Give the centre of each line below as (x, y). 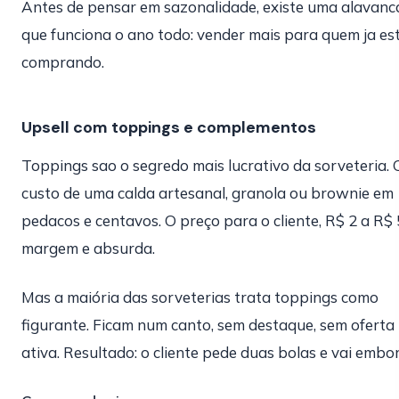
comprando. (63, 62)
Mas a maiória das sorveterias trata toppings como (200, 297)
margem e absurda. (88, 248)
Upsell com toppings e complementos (169, 127)
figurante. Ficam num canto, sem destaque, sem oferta (208, 325)
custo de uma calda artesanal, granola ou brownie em (208, 193)
